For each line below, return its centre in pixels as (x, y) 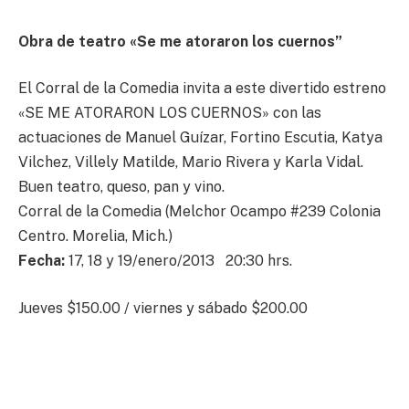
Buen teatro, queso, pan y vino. (121, 187)
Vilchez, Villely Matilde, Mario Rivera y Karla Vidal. (191, 163)
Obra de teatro (72, 41)
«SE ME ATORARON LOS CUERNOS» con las (170, 113)
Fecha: (42, 261)
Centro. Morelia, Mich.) (95, 236)
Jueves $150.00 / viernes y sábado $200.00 (163, 309)
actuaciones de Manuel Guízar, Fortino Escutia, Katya (200, 138)
